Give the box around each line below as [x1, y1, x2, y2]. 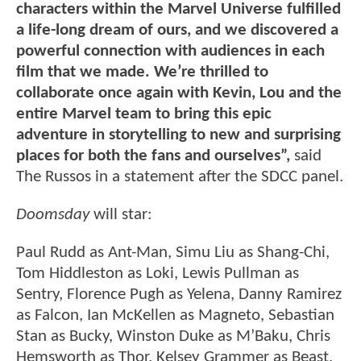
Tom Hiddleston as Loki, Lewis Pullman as [16, 265, 299, 283]
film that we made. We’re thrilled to [16, 63, 268, 81]
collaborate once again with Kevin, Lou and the [16, 84, 342, 102]
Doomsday [16, 206, 89, 224]
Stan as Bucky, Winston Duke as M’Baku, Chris [16, 328, 330, 346]
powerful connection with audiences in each [16, 42, 325, 60]
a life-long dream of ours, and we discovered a [16, 21, 338, 39]
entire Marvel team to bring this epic [16, 105, 272, 122]
